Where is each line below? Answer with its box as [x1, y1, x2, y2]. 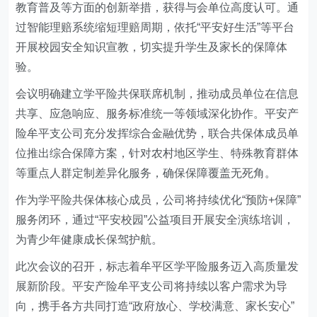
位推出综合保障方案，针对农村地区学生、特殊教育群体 [16, 147, 299, 159]
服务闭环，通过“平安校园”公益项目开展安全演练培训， [16, 214, 295, 226]
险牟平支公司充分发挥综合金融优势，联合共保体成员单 [16, 127, 299, 139]
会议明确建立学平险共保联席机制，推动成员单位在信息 [16, 88, 299, 100]
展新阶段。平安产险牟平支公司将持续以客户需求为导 [16, 280, 288, 292]
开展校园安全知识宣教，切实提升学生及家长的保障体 [16, 41, 288, 53]
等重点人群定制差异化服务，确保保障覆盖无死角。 [16, 167, 277, 179]
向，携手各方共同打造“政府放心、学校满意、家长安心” [16, 300, 295, 312]
